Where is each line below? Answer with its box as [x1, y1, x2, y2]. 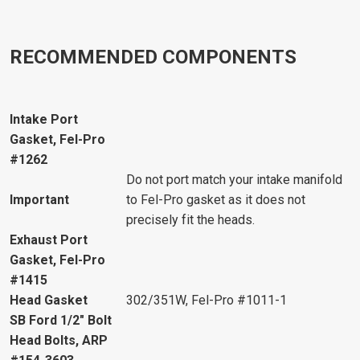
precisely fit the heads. [126, 211, 255, 227]
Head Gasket [10, 292, 88, 308]
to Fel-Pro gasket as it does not [126, 191, 305, 207]
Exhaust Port [10, 231, 88, 247]
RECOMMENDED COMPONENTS [10, 46, 297, 69]
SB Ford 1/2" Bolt [10, 312, 112, 328]
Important [10, 191, 69, 207]
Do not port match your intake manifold [126, 171, 342, 187]
